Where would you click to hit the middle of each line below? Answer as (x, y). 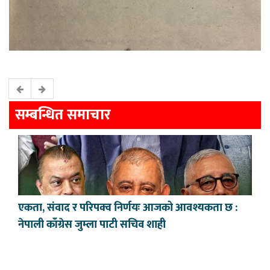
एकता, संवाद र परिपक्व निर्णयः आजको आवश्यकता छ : (128, 208)
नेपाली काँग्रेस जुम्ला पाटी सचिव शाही (92, 225)
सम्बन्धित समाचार (63, 115)
